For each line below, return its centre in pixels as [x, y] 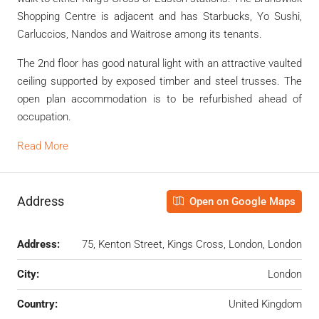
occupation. [44, 116]
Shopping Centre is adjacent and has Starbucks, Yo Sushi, [159, 16]
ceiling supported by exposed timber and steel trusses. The [159, 81]
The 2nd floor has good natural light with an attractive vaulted [159, 63]
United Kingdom [265, 304]
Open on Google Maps [241, 201]
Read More [43, 146]
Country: [37, 304]
